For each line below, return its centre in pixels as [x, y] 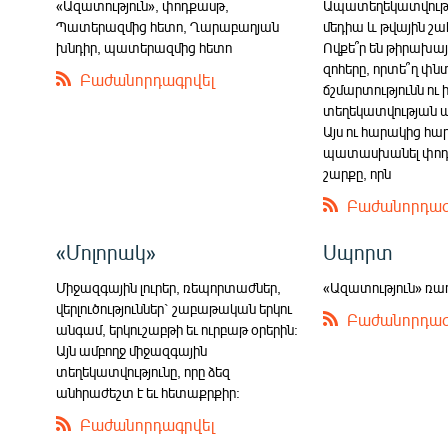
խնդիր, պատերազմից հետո [144, 48]
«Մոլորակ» [106, 252]
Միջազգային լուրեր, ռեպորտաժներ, [168, 288]
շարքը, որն [357, 174]
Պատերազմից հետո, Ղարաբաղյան [167, 27]
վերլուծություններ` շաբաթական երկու [174, 309]
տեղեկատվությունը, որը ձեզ [143, 372]
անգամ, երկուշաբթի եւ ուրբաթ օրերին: [177, 330]
